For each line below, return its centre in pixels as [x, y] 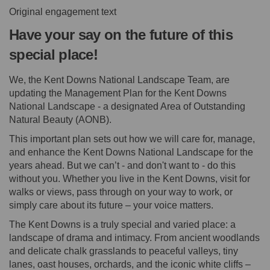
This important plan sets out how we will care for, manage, [132, 139]
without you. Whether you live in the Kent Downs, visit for [130, 178]
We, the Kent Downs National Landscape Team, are [119, 80]
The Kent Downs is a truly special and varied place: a [122, 224]
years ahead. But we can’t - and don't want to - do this [122, 165]
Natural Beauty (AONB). [60, 119]
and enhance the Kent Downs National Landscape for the [131, 152]
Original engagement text [63, 12]
